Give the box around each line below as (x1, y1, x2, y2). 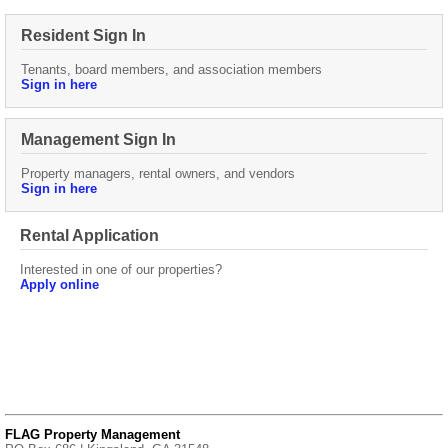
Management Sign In (21, 131, 176, 148)
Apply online (20, 277, 99, 292)
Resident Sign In (21, 27, 146, 44)
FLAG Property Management (5, 427, 180, 442)
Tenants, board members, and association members (21, 62, 322, 77)
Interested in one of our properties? (20, 262, 222, 277)
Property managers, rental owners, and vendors (21, 166, 295, 181)
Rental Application (20, 227, 159, 244)
